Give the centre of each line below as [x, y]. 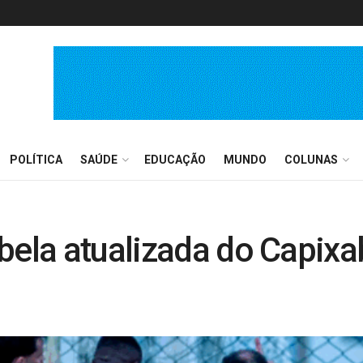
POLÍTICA [36, 160]
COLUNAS [311, 160]
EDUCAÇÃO [175, 160]
